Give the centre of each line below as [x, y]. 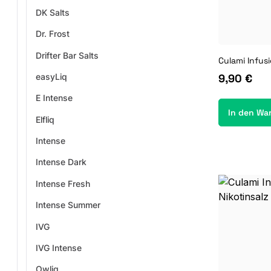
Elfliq [45, 119]
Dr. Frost [52, 34]
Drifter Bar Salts [67, 55]
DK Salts [52, 12]
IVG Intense [58, 247]
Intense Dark [61, 162]
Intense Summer [68, 205]
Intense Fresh [63, 183]
